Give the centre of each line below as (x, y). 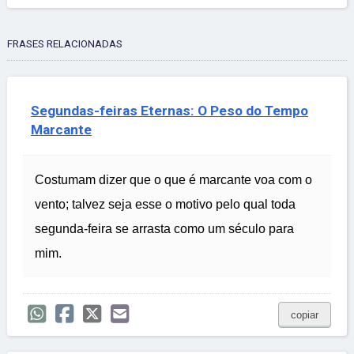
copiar (305, 315)
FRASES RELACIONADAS (65, 44)
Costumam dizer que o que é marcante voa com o (173, 180)
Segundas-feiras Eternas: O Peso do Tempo (169, 111)
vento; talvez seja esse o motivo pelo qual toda (165, 205)
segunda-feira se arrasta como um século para (164, 229)
